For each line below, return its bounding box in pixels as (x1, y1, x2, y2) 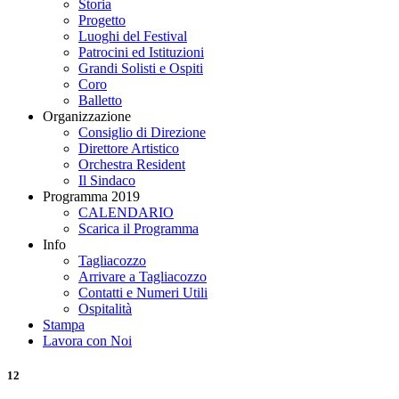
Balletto (78, 93, 122, 108)
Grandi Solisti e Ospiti (78, 61, 203, 76)
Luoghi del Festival (78, 28, 187, 44)
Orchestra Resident (78, 157, 185, 172)
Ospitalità (78, 301, 132, 316)
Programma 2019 (43, 189, 140, 204)
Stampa (43, 317, 85, 332)
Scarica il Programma (78, 221, 199, 236)
